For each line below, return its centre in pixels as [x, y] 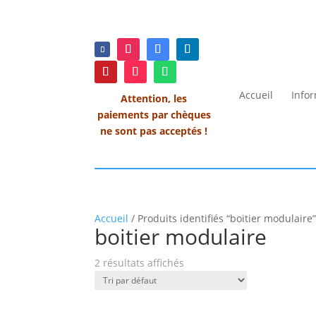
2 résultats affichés [140, 262]
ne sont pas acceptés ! [154, 130]
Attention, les [154, 98]
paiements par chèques [154, 114]
